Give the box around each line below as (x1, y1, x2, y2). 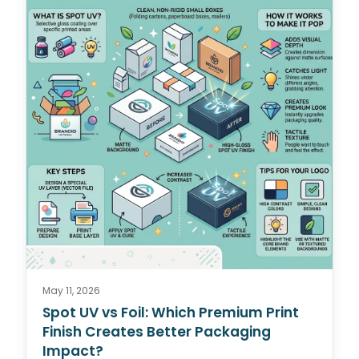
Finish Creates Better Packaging (42, 321, 271, 341)
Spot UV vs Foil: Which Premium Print (42, 302, 299, 322)
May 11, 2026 (42, 283, 100, 297)
